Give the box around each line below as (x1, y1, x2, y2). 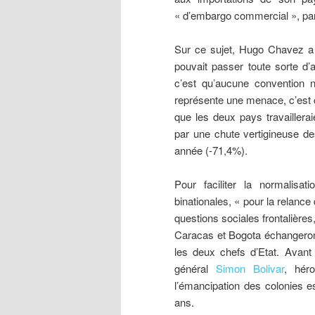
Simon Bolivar (216, 261, 285, 276)
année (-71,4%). (174, 143, 247, 158)
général (174, 261, 217, 276)
